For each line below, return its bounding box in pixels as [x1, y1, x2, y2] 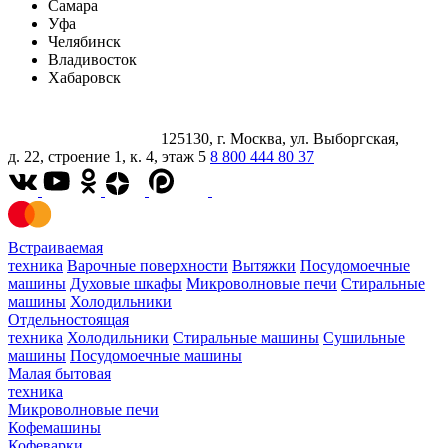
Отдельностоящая [8, 311, 129, 329]
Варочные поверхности [67, 257, 228, 275]
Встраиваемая [8, 239, 103, 257]
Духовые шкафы [70, 275, 182, 293]
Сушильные [323, 329, 405, 347]
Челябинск [48, 33, 121, 51]
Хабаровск [48, 69, 121, 87]
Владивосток [48, 51, 137, 69]
